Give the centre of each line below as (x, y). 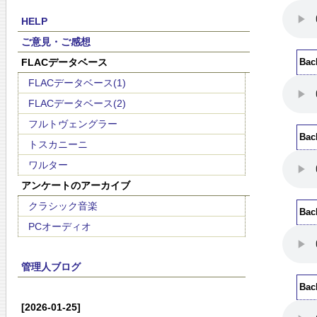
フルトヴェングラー (73, 124)
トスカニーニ (58, 144)
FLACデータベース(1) (77, 83)
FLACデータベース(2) (77, 103)
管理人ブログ (51, 267)
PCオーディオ (60, 226)
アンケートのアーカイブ (75, 185)
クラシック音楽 (63, 206)
